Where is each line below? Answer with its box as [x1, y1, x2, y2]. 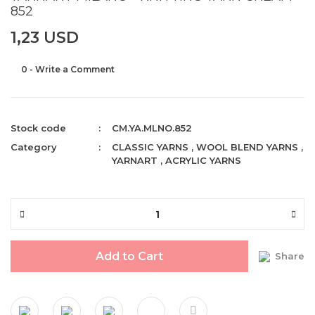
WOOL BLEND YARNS [196, 141, 299, 153]
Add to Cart [96, 249, 163, 263]
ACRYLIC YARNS [165, 155, 242, 166]
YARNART [112, 155, 158, 166]
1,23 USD [11, 28, 79, 47]
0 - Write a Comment [21, 64, 115, 75]
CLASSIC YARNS [112, 141, 189, 153]
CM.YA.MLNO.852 [112, 122, 193, 134]
